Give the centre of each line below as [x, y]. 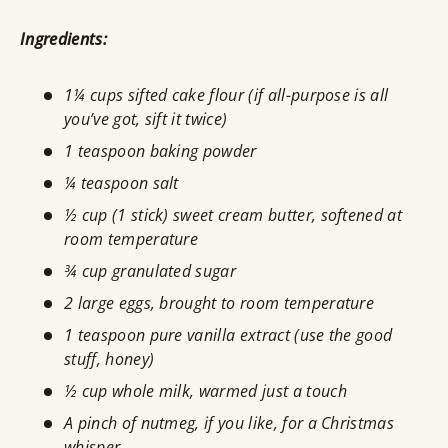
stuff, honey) [109, 359]
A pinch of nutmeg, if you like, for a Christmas [229, 423]
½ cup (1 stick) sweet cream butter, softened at [233, 215]
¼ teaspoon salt [121, 183]
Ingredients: [63, 39]
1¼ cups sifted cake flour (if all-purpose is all [226, 95]
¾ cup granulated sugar [150, 271]
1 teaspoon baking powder [160, 151]
